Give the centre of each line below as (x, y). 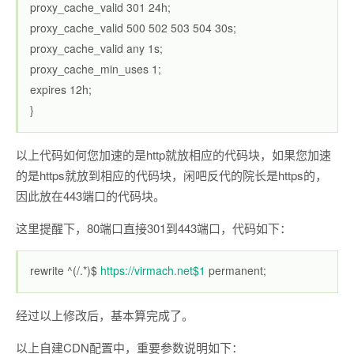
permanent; (236, 270)
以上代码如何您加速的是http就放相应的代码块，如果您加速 (173, 154)
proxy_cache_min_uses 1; (96, 69)
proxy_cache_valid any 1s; (96, 48)
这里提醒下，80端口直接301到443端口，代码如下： (154, 228)
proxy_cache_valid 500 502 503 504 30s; (133, 28)
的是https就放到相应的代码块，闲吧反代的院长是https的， (171, 175)
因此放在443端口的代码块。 (90, 196)
